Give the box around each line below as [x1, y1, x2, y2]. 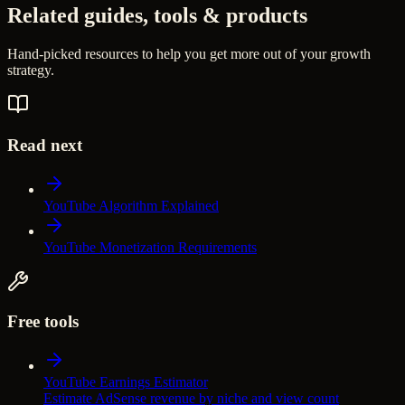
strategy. [7, 62, 54, 79]
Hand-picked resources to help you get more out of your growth [7, 46, 371, 62]
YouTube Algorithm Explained [43, 197, 219, 213]
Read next [7, 135, 82, 155]
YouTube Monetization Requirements [43, 239, 257, 255]
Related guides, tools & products [7, 4, 307, 28]
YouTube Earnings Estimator [43, 373, 208, 390]
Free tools [7, 312, 79, 332]
